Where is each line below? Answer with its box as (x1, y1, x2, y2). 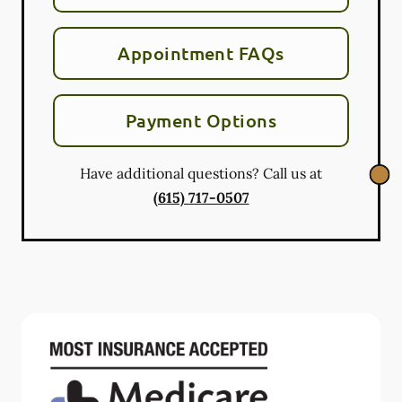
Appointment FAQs (118, 40, 284, 65)
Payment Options (125, 108, 277, 132)
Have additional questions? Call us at (80, 163, 322, 182)
